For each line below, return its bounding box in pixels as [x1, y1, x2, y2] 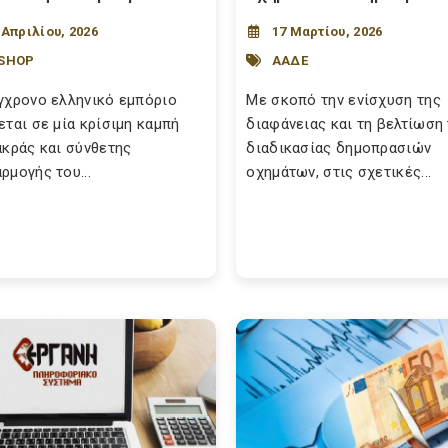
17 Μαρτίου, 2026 [271, 24, 383, 39]
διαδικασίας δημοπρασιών [246, 139, 432, 157]
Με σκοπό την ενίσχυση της [246, 91, 441, 109]
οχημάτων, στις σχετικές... [246, 163, 432, 181]
